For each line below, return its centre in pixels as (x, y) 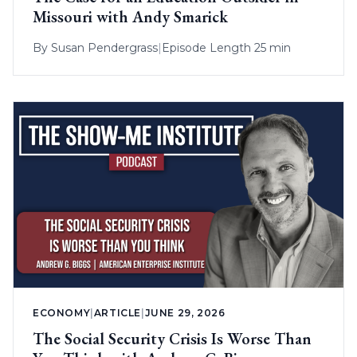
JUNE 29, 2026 (185, 312)
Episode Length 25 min (226, 47)
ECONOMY (62, 312)
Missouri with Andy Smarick (130, 16)
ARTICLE (118, 312)
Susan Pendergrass (104, 47)
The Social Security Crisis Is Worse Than (172, 338)
